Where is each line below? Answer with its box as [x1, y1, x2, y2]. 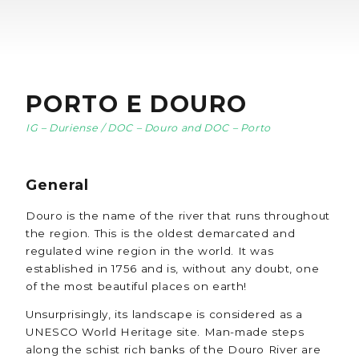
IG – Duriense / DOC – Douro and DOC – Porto [26, 121, 271, 134]
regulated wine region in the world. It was [26, 244, 274, 257]
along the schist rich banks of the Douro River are [26, 342, 321, 356]
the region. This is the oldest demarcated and [26, 226, 296, 240]
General [26, 176, 90, 194]
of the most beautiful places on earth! [26, 279, 251, 292]
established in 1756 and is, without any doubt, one [26, 261, 320, 275]
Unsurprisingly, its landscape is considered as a [26, 307, 304, 321]
